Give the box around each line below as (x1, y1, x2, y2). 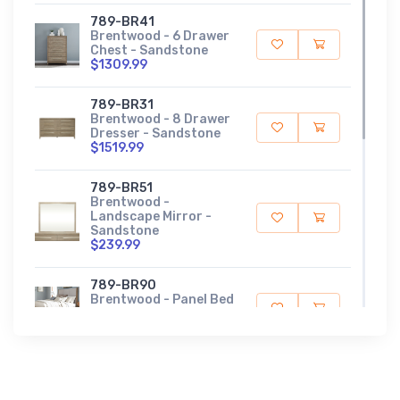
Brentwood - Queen (90, 374, 212, 390)
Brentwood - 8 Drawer (90, 111, 230, 127)
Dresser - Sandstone (90, 125, 221, 141)
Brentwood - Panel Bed (90, 291, 234, 307)
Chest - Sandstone (90, 42, 208, 58)
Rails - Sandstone (90, 305, 202, 321)
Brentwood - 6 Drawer (90, 28, 229, 44)
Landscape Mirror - (90, 208, 212, 224)
